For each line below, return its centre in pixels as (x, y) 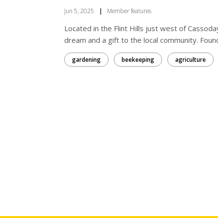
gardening (86, 59)
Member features (129, 11)
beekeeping (138, 59)
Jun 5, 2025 (79, 11)
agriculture (191, 59)
